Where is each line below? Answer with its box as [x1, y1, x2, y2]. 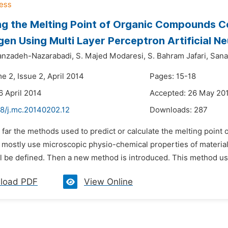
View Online [84, 177, 133, 187]
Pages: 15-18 [150, 72, 196, 81]
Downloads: [150, 105, 194, 115]
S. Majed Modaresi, [76, 51, 146, 61]
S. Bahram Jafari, [148, 51, 208, 61]
